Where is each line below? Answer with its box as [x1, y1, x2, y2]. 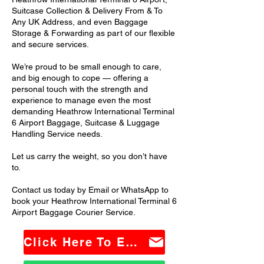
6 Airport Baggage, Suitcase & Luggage [12, 118, 160, 127]
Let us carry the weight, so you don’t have [12, 151, 167, 161]
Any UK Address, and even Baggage [12, 17, 148, 27]
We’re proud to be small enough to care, [12, 62, 161, 71]
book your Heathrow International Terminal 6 [12, 196, 177, 206]
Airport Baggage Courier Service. [12, 207, 136, 217]
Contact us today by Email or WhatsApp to [12, 185, 169, 194]
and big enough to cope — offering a [12, 73, 148, 82]
